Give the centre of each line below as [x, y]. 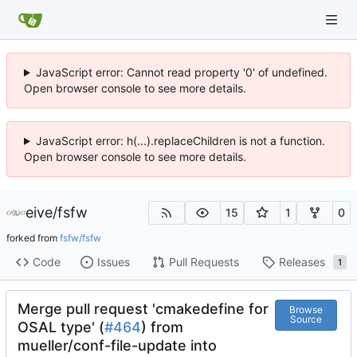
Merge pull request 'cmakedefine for [143, 308]
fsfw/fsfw [80, 237]
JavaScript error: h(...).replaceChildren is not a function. [180, 141]
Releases [302, 262]
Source [306, 320]
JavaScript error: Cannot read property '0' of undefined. [181, 72]
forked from [33, 237]
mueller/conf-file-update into [117, 345]
